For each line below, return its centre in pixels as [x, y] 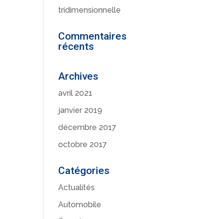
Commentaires [93, 36]
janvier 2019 [80, 110]
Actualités [77, 187]
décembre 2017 [88, 127]
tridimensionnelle [90, 10]
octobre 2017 [83, 144]
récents [76, 46]
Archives [78, 76]
